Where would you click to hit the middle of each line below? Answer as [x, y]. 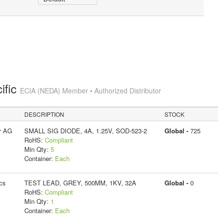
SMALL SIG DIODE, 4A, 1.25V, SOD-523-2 [85, 130]
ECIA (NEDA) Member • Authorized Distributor [90, 91]
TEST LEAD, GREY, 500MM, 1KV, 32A [80, 182]
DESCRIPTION [45, 114]
